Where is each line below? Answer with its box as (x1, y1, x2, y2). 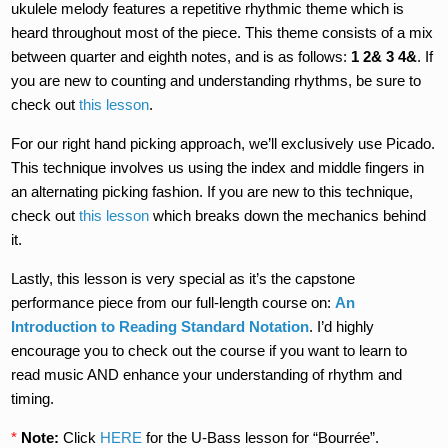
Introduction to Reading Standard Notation (11, 317, 310, 335)
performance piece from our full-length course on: (11, 293, 336, 311)
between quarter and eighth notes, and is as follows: (11, 47, 352, 65)
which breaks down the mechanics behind (149, 206, 427, 224)
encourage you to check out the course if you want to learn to (11, 341, 408, 359)
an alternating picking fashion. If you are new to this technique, (11, 182, 414, 200)
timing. (11, 389, 55, 407)
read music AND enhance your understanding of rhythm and (11, 365, 403, 383)
